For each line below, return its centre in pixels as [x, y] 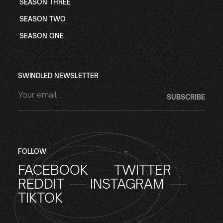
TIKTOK [40, 198]
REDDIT [41, 184]
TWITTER [142, 170]
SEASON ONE [41, 36]
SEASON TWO [42, 19]
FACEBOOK [53, 170]
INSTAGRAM [127, 184]
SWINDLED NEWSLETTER [58, 76]
